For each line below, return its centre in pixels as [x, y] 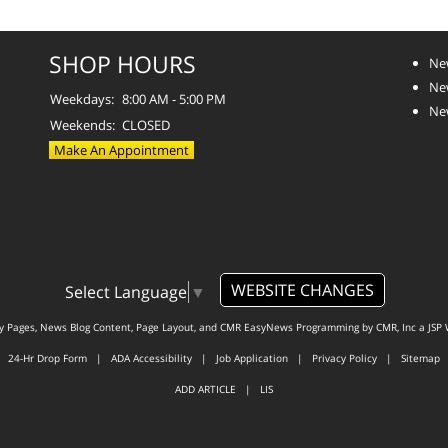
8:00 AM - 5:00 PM [174, 98]
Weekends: [82, 124]
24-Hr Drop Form [47, 357]
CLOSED [146, 124]
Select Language [125, 291]
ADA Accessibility [151, 357]
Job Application [252, 357]
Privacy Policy [344, 357]
